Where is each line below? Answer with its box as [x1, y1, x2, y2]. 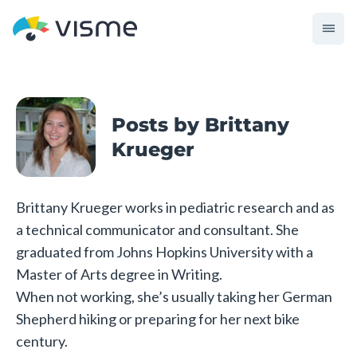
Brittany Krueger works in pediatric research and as [16, 198, 335, 216]
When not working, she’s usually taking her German [16, 288, 332, 305]
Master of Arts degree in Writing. [16, 265, 222, 283]
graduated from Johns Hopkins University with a [16, 243, 313, 261]
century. [16, 332, 68, 350]
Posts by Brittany [112, 113, 289, 136]
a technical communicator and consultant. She [16, 221, 299, 238]
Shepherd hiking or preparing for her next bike [16, 310, 300, 328]
